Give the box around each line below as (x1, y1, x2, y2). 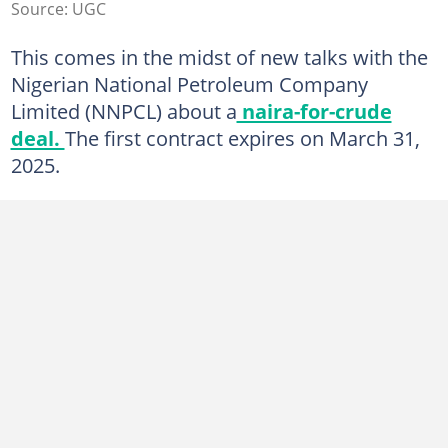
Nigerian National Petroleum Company (10, 69, 368, 98)
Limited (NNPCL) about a (10, 96, 237, 125)
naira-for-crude (236, 96, 392, 125)
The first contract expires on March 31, (64, 123, 420, 152)
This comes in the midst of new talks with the (10, 42, 428, 71)
